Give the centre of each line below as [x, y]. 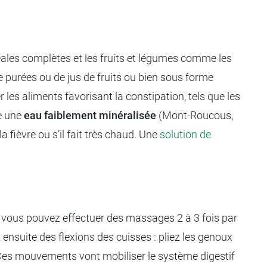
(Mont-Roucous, [195, 116]
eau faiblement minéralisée [90, 116]
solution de [185, 135]
